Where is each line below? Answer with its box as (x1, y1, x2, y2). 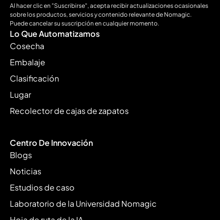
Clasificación (10, 73, 59, 83)
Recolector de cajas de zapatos (10, 105, 129, 116)
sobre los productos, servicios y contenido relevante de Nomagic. (10, 10, 192, 18)
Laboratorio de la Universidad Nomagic (10, 198, 157, 209)
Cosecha (10, 40, 44, 51)
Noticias (10, 165, 41, 176)
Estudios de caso (10, 182, 75, 192)
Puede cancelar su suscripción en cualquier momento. (10, 19, 159, 27)
